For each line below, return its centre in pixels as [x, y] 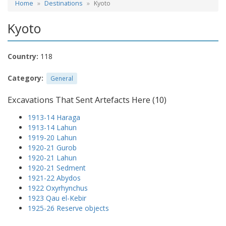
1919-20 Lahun [52, 137]
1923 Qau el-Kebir [57, 198]
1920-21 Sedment [57, 167]
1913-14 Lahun [52, 127]
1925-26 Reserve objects [68, 208]
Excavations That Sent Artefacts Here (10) [87, 100]
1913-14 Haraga [54, 117]
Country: [23, 56]
